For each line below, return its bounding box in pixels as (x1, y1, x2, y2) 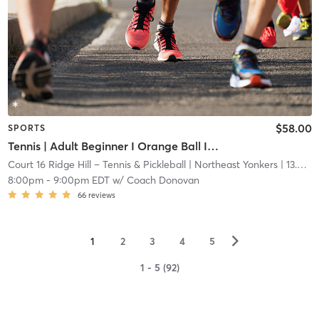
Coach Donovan (126, 174, 199, 187)
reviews (88, 190, 115, 201)
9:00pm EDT (53, 174, 110, 187)
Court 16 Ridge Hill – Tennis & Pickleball (7, 158, 186, 172)
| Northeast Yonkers (185, 158, 278, 172)
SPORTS (7, 122, 46, 133)
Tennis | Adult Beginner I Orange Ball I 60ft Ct (206, 139, 219, 154)
